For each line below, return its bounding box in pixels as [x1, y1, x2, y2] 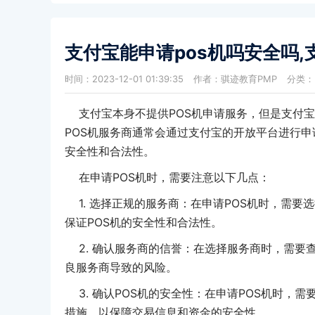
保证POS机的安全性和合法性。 [65, 214, 222, 229]
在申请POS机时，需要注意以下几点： [65, 169, 270, 184]
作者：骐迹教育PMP [193, 72, 277, 84]
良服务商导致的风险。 [65, 259, 177, 274]
